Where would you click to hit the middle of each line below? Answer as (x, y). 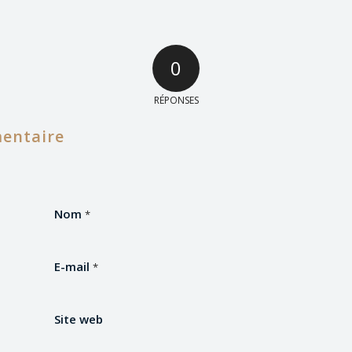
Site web (79, 319)
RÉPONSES (176, 101)
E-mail (73, 267)
